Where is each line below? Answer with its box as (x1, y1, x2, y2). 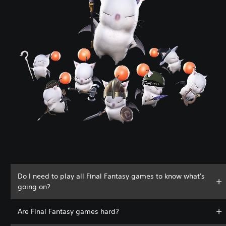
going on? (18, 182, 50, 191)
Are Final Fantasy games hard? (18, 206, 119, 216)
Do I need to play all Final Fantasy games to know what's (18, 171, 205, 181)
